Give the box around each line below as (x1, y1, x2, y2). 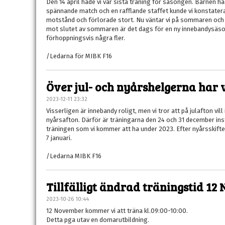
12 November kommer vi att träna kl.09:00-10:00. (46, 207, 188, 214)
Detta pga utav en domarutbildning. (46, 216, 149, 223)
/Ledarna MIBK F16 (46, 152, 101, 160)
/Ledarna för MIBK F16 (46, 52, 112, 60)
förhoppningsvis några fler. (46, 34, 125, 42)
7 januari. (46, 134, 72, 142)
